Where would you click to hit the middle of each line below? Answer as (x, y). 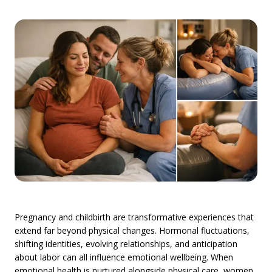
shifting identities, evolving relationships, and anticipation (126, 243)
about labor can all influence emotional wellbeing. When (124, 257)
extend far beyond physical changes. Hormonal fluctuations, (132, 230)
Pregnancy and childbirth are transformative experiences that (134, 217)
